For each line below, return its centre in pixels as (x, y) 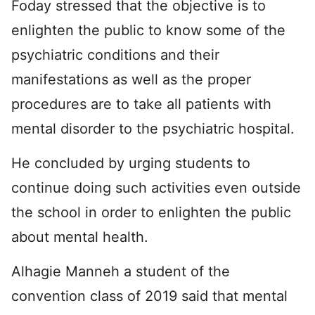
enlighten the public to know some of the (148, 30)
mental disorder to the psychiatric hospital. (153, 128)
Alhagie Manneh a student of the (121, 271)
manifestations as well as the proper (131, 79)
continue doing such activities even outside (156, 187)
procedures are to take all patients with (141, 104)
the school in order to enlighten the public (151, 212)
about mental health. (80, 237)
